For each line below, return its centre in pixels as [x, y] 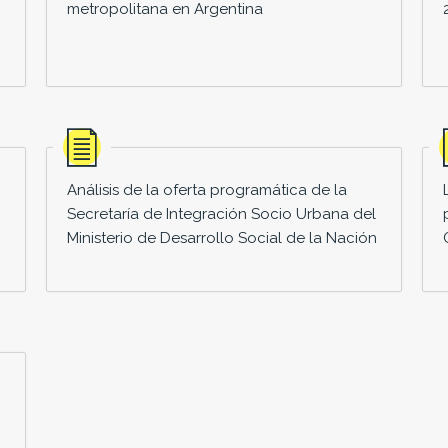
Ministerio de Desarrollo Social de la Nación [221, 237]
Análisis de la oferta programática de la [206, 189]
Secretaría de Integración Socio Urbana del [221, 213]
